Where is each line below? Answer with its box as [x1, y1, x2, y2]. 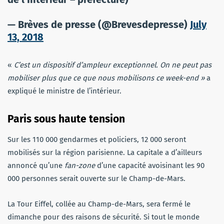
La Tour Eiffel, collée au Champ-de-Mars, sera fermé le [7, 199, 190, 208]
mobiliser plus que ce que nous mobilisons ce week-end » [7, 73, 204, 82]
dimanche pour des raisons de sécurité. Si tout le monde [7, 212, 199, 221]
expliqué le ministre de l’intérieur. [7, 86, 121, 95]
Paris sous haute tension [7, 112, 125, 125]
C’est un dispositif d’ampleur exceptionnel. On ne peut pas [14, 60, 211, 69]
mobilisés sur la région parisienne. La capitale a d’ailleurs [7, 147, 202, 157]
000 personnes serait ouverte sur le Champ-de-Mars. [7, 173, 185, 183]
